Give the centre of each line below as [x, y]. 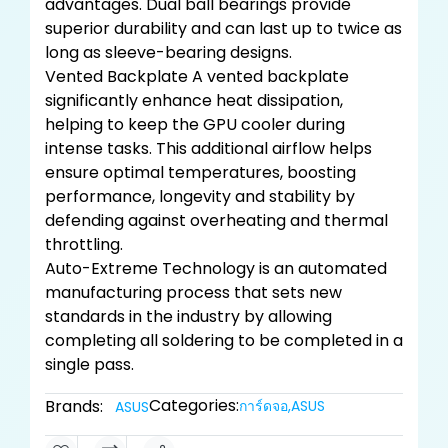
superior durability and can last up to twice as [223, 28]
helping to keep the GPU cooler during [195, 124]
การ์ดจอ [263, 406]
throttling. [84, 244]
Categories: [194, 405]
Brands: [74, 406]
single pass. [89, 364]
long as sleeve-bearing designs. [168, 52]
